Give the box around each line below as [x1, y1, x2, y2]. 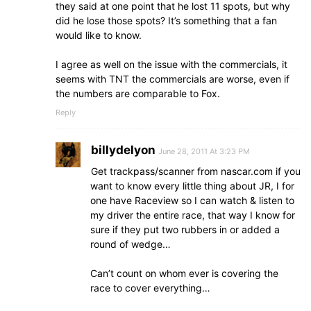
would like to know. [56, 29, 142, 42]
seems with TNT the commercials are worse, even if [56, 73, 289, 85]
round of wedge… [90, 238, 171, 251]
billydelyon [91, 143, 155, 158]
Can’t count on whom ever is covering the [90, 267, 278, 280]
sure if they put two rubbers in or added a [90, 224, 280, 236]
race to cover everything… [90, 282, 210, 294]
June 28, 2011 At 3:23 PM [158, 146, 250, 157]
